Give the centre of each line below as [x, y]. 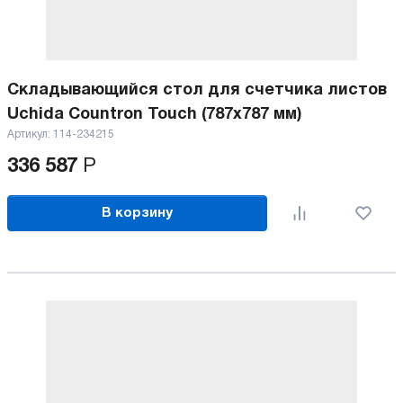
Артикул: [30, 134]
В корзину [138, 213]
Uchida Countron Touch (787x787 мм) [154, 115]
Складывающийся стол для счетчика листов [197, 90]
